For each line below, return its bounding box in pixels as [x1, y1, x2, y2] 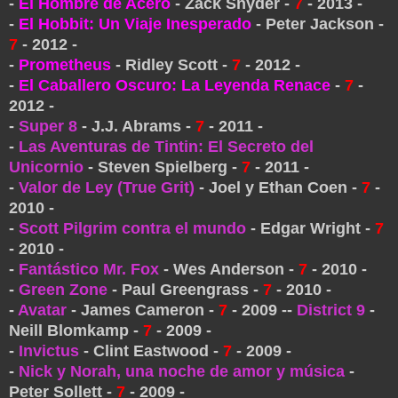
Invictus [14, 341, 84, 360]
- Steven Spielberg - [84, 157, 242, 176]
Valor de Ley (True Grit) [19, 178, 195, 196]
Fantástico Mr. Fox [19, 259, 159, 278]
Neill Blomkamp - [9, 321, 143, 339]
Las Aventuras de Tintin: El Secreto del [19, 137, 314, 155]
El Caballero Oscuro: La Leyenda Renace [19, 76, 330, 94]
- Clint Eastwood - [84, 341, 223, 360]
